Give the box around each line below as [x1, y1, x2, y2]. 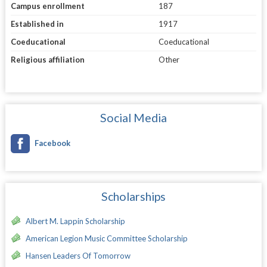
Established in [10, 18, 64, 29]
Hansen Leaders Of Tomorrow [25, 250, 131, 260]
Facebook [34, 138, 70, 148]
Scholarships [101, 189, 166, 203]
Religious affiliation [10, 54, 85, 64]
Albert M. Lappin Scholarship [25, 216, 125, 226]
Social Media [100, 110, 167, 125]
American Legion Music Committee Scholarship [25, 233, 188, 243]
